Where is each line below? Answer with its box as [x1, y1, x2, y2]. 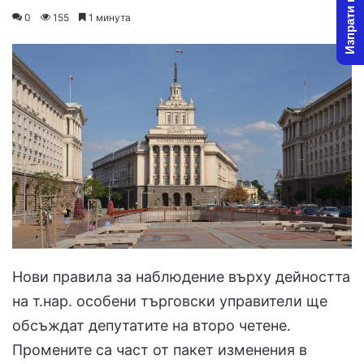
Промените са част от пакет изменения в [12, 341, 307, 359]
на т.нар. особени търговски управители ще [12, 292, 327, 310]
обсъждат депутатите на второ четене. [12, 317, 291, 335]
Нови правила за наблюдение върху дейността [12, 268, 350, 286]
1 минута [86, 11, 131, 24]
